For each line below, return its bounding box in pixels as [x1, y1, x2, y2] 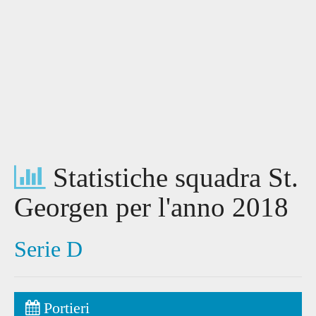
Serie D [14, 236, 83, 262]
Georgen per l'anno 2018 [14, 192, 288, 222]
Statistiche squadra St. [46, 162, 298, 193]
